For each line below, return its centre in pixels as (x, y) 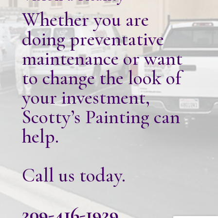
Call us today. (73, 175)
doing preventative (93, 39)
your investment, (86, 97)
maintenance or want (102, 58)
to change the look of (101, 78)
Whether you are (85, 19)
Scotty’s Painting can (101, 117)
